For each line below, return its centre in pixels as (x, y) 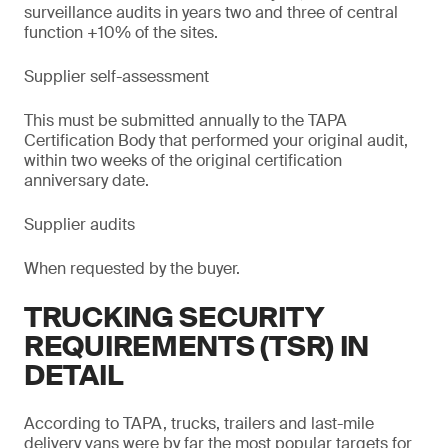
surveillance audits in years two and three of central (211, 12)
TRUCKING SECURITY (174, 317)
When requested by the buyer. (132, 268)
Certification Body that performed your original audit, (216, 140)
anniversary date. (86, 180)
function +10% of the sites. (121, 32)
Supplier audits (79, 224)
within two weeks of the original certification (183, 160)
